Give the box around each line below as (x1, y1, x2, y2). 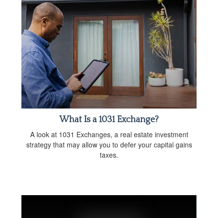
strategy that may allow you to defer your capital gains (26, 140, 192, 149)
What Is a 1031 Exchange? (59, 115, 159, 125)
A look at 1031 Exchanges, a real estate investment (30, 129, 188, 139)
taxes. (100, 150, 118, 160)
